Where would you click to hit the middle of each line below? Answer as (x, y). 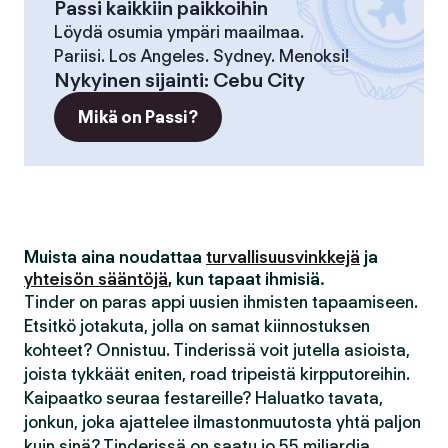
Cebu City (259, 80)
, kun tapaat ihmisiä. (246, 279)
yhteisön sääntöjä (96, 279)
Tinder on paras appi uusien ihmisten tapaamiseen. (221, 302)
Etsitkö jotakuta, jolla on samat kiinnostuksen (197, 326)
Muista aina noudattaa (115, 257)
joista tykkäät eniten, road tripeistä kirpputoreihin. (217, 374)
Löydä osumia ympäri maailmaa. (179, 32)
